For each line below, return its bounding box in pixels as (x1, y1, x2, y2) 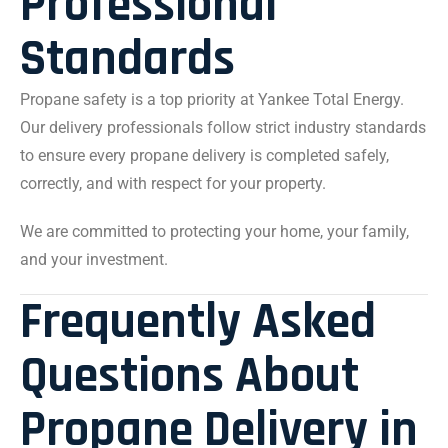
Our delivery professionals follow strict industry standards (20, 118, 426, 137)
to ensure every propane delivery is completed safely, (20, 146, 389, 165)
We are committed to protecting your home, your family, (20, 222, 409, 241)
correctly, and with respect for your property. (20, 174, 326, 193)
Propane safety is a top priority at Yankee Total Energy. (20, 90, 404, 109)
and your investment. (20, 250, 168, 269)
